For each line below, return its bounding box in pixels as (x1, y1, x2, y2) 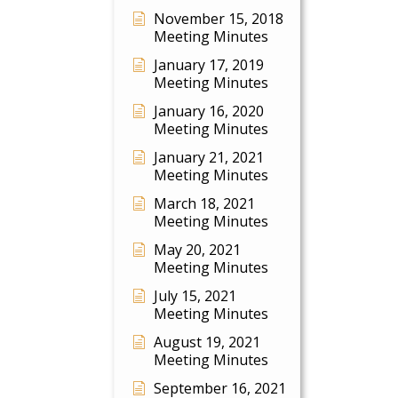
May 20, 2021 (154, 240, 241, 259)
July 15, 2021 (154, 286, 236, 306)
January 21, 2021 (154, 147, 264, 167)
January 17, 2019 (154, 55, 264, 75)
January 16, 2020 (154, 101, 264, 121)
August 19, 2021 (154, 332, 260, 352)
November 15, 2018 (154, 9, 283, 28)
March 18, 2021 (154, 194, 255, 213)
